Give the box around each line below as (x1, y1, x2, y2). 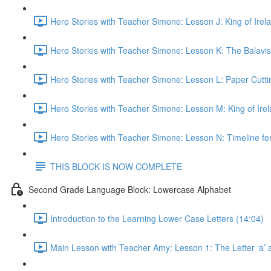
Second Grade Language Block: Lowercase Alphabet (28, 183, 231, 195)
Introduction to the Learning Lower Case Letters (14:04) (50, 212, 264, 224)
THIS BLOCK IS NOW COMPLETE (50, 160, 182, 172)
